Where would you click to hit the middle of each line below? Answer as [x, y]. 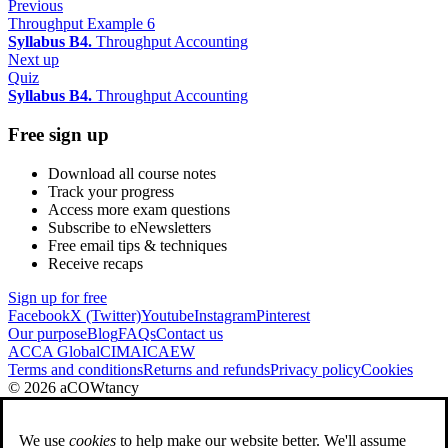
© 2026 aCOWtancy [73, 387]
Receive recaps [95, 263]
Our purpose [47, 333]
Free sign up [58, 134]
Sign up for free [57, 297]
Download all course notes [132, 173]
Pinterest [283, 315]
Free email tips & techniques [137, 245]
